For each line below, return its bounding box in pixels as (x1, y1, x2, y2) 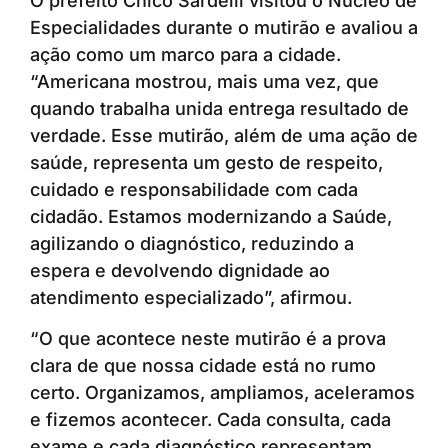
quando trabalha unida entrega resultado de (30, 97, 409, 119)
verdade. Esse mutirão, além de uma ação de (30, 124, 418, 146)
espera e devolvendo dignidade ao (30, 259, 330, 281)
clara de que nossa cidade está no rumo (30, 355, 376, 377)
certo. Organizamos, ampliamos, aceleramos (30, 382, 415, 404)
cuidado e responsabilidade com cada (30, 178, 358, 200)
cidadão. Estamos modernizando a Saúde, (30, 205, 392, 227)
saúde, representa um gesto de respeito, (30, 151, 383, 173)
